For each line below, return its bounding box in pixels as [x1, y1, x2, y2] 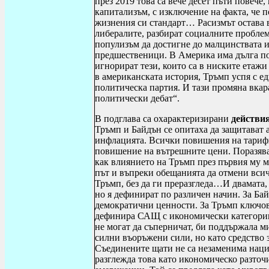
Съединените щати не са [95, 243, 198, 253]
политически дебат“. [95, 93, 180, 103]
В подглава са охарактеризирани [95, 113, 231, 124]
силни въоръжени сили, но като [95, 232, 228, 243]
